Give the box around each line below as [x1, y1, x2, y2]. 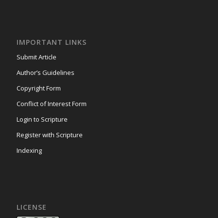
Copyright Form [16, 83, 61, 92]
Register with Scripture [16, 130, 83, 139]
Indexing [16, 145, 42, 155]
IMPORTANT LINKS [16, 37, 87, 47]
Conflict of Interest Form [16, 99, 87, 108]
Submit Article [16, 52, 56, 61]
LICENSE [16, 202, 47, 212]
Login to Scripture [16, 114, 68, 124]
